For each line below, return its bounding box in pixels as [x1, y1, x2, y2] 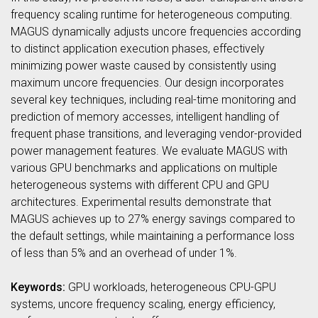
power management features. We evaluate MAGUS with [11, 143, 287, 158]
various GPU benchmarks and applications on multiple [11, 160, 278, 175]
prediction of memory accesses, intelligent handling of [11, 109, 279, 124]
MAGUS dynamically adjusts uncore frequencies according [11, 24, 301, 38]
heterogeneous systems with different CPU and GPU [11, 177, 269, 192]
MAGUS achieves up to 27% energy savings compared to [11, 212, 295, 226]
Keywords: [11, 280, 65, 294]
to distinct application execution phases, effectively [11, 41, 265, 55]
